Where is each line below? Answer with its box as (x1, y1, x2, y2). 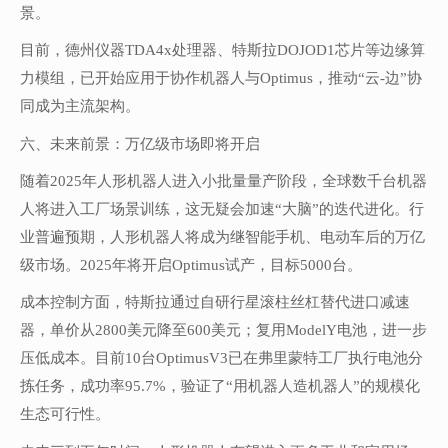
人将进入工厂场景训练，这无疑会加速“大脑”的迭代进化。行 (20, 200, 424, 217)
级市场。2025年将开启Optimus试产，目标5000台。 (20, 256, 362, 273)
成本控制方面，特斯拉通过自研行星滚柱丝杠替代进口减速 (20, 294, 410, 311)
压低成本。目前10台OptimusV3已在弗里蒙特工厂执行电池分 (20, 350, 423, 367)
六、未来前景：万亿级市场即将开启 (20, 135, 260, 152)
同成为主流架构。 (20, 98, 140, 115)
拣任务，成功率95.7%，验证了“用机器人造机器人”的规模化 (20, 378, 420, 395)
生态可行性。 (20, 406, 110, 423)
